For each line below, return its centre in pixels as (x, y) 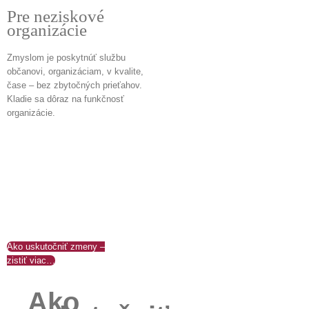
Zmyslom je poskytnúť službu (66, 57)
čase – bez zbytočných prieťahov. (74, 85)
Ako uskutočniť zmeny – (56, 246)
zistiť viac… (31, 260)
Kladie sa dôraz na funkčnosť (66, 99)
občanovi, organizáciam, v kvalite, (75, 71)
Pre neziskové (56, 16)
